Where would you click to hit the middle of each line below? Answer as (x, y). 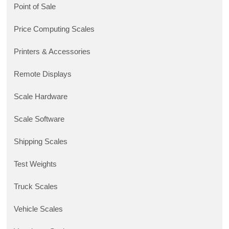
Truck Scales (36, 187)
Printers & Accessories (52, 52)
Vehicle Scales (39, 209)
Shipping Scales (41, 142)
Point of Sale (35, 7)
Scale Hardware (41, 97)
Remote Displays (43, 74)
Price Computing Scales (54, 29)
